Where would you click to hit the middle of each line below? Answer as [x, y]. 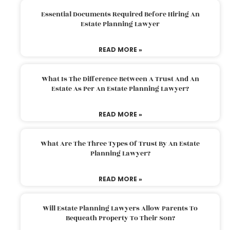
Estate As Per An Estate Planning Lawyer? [120, 89]
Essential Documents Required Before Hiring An [120, 14]
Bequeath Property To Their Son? [120, 218]
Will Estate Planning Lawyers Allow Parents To [120, 208]
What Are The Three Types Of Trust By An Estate [120, 143]
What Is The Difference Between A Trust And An [120, 79]
